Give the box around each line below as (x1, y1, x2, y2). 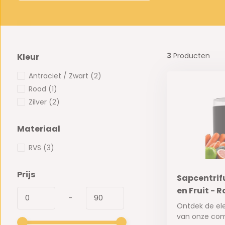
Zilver (28, 97, 49, 107)
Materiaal (17, 123, 60, 135)
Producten (171, 51, 210, 61)
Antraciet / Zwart (28, 71, 90, 81)
